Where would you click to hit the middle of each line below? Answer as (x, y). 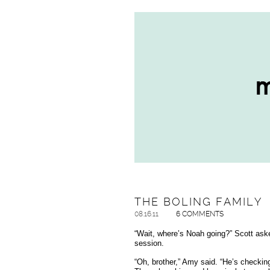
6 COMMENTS (199, 214)
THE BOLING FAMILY (198, 202)
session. (149, 243)
